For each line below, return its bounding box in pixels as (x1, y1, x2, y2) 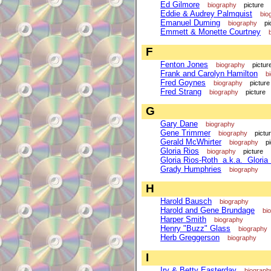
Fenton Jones (160, 59, 208, 69)
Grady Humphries (160, 164, 221, 174)
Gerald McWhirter (160, 137, 221, 146)
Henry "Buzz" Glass (160, 224, 230, 233)
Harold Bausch (160, 197, 212, 206)
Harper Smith (160, 215, 206, 224)
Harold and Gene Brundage (160, 206, 255, 215)
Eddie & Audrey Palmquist (160, 9, 252, 19)
